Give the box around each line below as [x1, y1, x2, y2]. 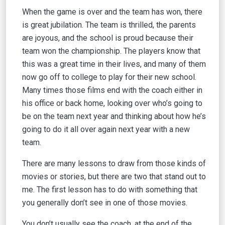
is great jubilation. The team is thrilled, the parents [22, 20, 196, 30]
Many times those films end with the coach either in [22, 85, 202, 95]
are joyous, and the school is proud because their [22, 33, 193, 43]
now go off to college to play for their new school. [22, 72, 196, 82]
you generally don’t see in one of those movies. [22, 198, 187, 207]
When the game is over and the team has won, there [22, 7, 202, 17]
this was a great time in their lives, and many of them [22, 59, 206, 69]
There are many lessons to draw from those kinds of [22, 159, 206, 168]
